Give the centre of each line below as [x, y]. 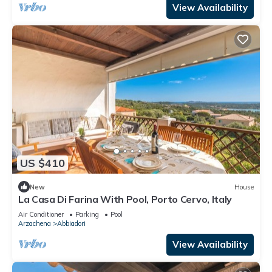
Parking [87, 215]
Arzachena [35, 224]
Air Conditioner [41, 215]
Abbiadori [71, 224]
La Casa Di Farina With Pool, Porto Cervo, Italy [125, 199]
